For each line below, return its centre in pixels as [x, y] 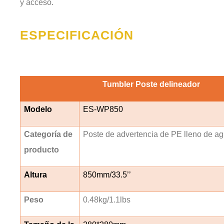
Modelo [38, 109]
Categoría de [48, 134]
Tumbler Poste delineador [119, 84]
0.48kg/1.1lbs [107, 199]
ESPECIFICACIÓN [77, 35]
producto [42, 149]
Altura [36, 174]
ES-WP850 [103, 109]
